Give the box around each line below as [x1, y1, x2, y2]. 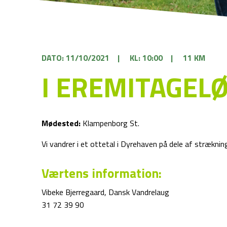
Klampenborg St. [81, 117, 140, 129]
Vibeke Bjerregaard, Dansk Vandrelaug [42, 186, 170, 198]
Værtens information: [42, 164, 162, 183]
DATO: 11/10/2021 [42, 52, 110, 64]
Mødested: [42, 117, 81, 129]
